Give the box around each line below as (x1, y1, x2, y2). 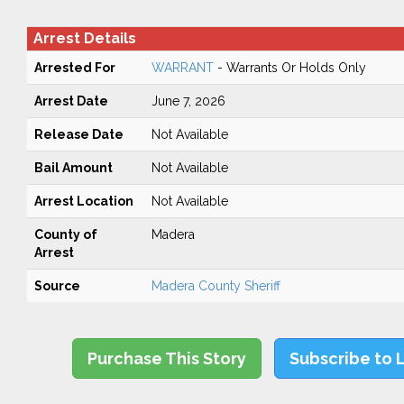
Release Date (33, 127, 124, 142)
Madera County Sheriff (151, 279, 280, 293)
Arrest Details (32, 30, 136, 47)
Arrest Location (33, 194, 133, 208)
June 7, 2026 (151, 94, 225, 108)
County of (33, 227, 97, 242)
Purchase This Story (87, 349, 247, 368)
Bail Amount (33, 161, 113, 175)
